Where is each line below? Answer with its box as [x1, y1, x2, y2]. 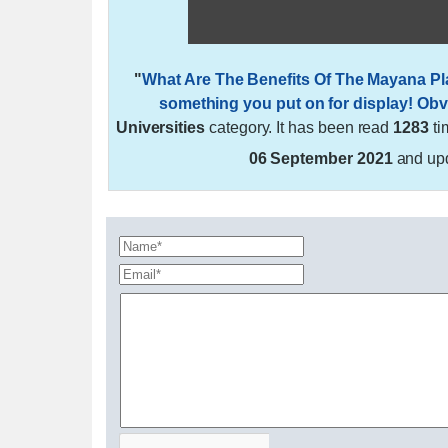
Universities [115, 118, 206, 136]
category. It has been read [205, 118, 394, 136]
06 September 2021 [248, 149, 393, 167]
